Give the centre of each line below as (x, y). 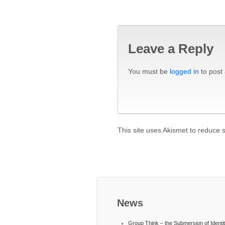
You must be (149, 72)
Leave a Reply (171, 48)
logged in (184, 72)
